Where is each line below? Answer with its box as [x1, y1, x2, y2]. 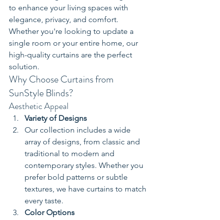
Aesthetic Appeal [9, 100, 69, 113]
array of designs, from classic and [25, 137, 142, 147]
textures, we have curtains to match [25, 184, 148, 194]
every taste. [25, 196, 63, 206]
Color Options [25, 208, 75, 218]
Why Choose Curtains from [9, 72, 115, 87]
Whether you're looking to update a [9, 27, 136, 36]
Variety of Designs [25, 113, 87, 123]
